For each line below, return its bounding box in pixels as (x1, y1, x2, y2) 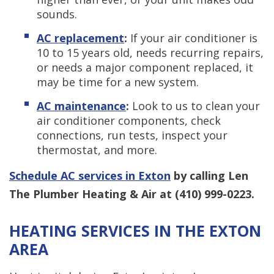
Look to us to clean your (132, 98, 260, 113)
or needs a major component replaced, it (37, 59, 253, 75)
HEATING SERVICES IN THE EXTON (9, 220, 261, 241)
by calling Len (171, 168, 248, 183)
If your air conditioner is (130, 30, 257, 45)
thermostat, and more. (37, 142, 157, 157)
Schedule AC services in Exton (9, 168, 171, 183)
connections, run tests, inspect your (37, 127, 228, 143)
